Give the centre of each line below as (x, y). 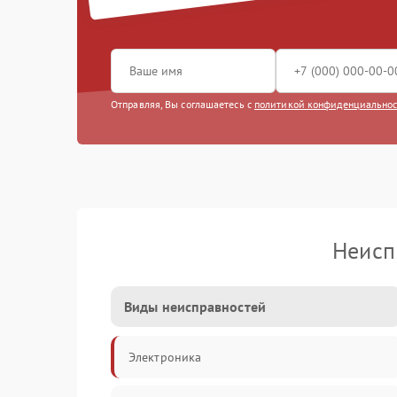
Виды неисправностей (195, 307)
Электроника (165, 357)
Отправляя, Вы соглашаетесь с (183, 104)
